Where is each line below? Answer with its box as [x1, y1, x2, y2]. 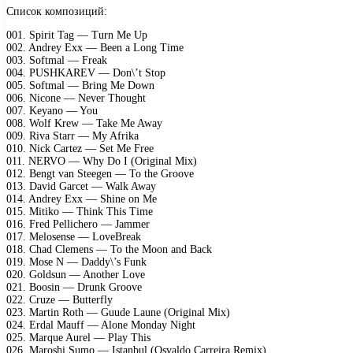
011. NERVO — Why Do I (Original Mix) [6, 154, 197, 167]
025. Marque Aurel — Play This [6, 331, 150, 344]
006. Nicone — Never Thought [6, 91, 146, 104]
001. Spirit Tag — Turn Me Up [6, 28, 147, 41]
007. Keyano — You [6, 104, 98, 117]
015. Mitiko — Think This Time [6, 205, 153, 217]
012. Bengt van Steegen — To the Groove [6, 167, 194, 180]
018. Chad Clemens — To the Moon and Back [6, 243, 212, 255]
